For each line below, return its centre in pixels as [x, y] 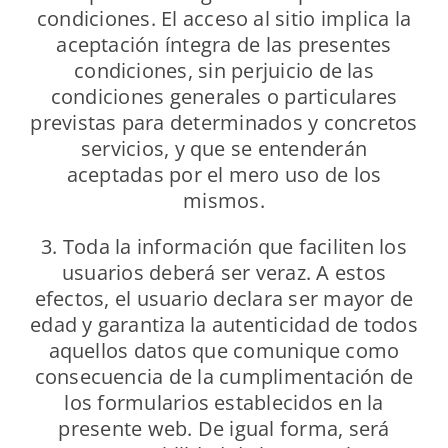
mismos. [224, 201]
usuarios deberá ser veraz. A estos [224, 273]
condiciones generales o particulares [224, 97]
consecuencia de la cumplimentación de [224, 377]
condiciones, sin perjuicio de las [224, 71]
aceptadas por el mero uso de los [224, 175]
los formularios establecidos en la [224, 403]
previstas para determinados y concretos [224, 123]
